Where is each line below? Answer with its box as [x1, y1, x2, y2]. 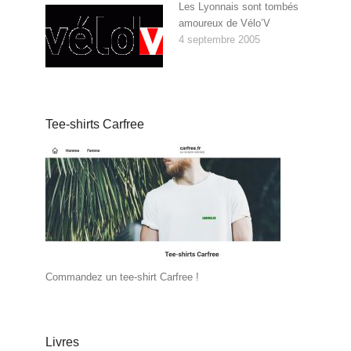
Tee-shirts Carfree [45, 118, 145, 132]
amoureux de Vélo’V [178, 17, 270, 30]
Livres [45, 335, 80, 349]
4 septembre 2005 [178, 34, 260, 46]
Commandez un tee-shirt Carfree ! [45, 271, 200, 284]
